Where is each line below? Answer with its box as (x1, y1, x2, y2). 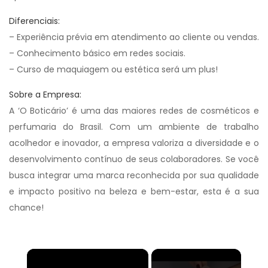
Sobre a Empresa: (9, 89, 81, 100)
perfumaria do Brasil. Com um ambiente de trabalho (9, 121, 259, 133)
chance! (9, 202, 44, 214)
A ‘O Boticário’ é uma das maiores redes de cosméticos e (9, 105, 259, 117)
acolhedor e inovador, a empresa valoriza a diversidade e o (9, 137, 259, 149)
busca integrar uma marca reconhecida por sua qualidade (9, 169, 259, 181)
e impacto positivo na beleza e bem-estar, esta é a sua (9, 185, 259, 197)
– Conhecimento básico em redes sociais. (9, 47, 185, 59)
